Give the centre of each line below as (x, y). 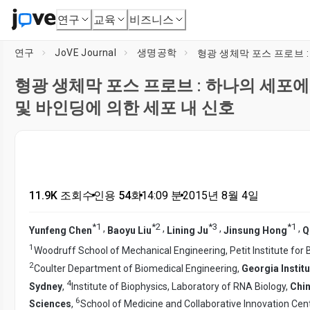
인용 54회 (117, 195)
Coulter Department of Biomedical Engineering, (138, 268)
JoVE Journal (86, 53)
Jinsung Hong (255, 230)
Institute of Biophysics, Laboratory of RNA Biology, (181, 286)
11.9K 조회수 (61, 195)
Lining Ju (188, 230)
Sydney (46, 286)
